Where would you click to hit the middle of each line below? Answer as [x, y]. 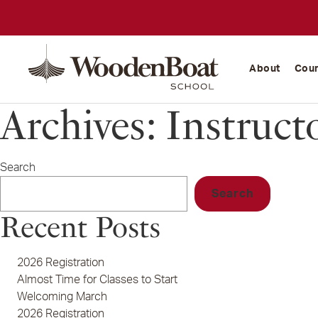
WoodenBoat [250, 52]
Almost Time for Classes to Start [97, 280]
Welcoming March [62, 297]
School [235, 69]
